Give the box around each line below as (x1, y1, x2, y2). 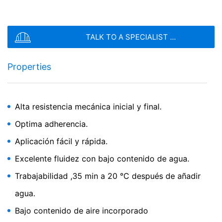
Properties (7, 61, 51, 72)
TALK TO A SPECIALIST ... (86, 32, 176, 42)
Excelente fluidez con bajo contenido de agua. (15, 154, 189, 164)
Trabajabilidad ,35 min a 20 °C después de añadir (15, 171, 201, 181)
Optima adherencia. (15, 119, 88, 129)
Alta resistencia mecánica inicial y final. (15, 102, 162, 111)
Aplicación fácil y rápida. (15, 136, 108, 146)
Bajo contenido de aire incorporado (15, 206, 148, 216)
